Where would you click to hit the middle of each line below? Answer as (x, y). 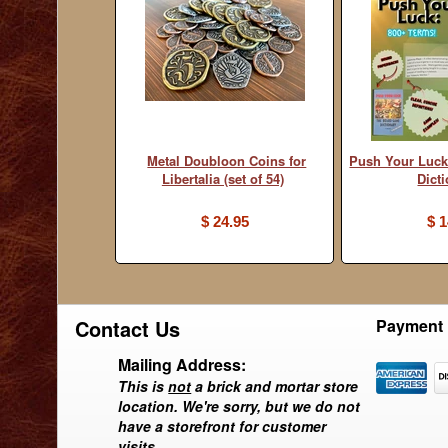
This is (143, 385)
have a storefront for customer (222, 425)
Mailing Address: (182, 364)
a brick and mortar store (275, 385)
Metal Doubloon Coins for (227, 160)
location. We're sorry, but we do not (239, 405)
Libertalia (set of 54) (222, 178)
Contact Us (128, 328)
